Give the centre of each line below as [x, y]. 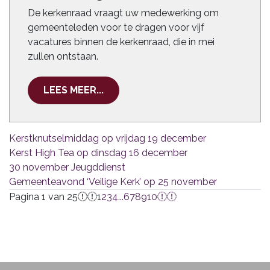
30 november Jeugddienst [67, 167]
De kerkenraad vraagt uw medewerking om [123, 13]
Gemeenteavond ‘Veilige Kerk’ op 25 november [113, 182]
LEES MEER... [74, 90]
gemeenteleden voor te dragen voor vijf [116, 27]
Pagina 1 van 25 [43, 197]
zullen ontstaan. [63, 56]
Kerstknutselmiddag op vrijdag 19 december [108, 138]
